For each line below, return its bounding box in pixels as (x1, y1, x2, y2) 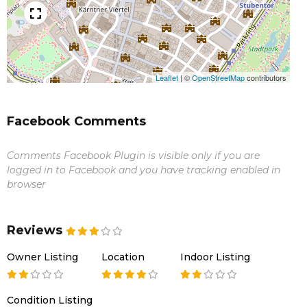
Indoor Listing (180, 251, 250, 263)
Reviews (7, 223, 62, 238)
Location (101, 251, 145, 263)
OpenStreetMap (192, 72, 245, 83)
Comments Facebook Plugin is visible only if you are (7, 149, 260, 162)
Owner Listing (7, 251, 78, 263)
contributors (245, 72, 286, 83)
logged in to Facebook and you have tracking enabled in (7, 164, 280, 176)
